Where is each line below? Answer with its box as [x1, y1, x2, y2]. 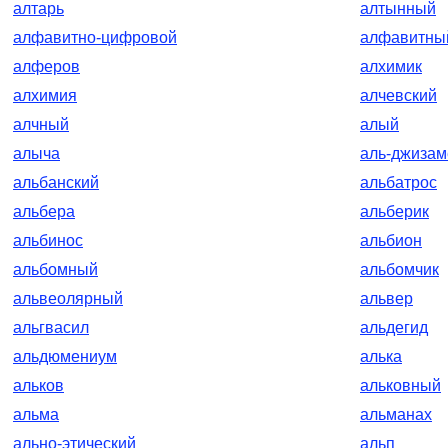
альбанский [13, 174, 99, 191]
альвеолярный [13, 290, 123, 307]
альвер [360, 290, 413, 307]
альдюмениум [13, 348, 117, 365]
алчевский [360, 87, 437, 104]
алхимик [360, 58, 422, 75]
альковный [360, 377, 441, 394]
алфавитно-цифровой [13, 29, 177, 46]
